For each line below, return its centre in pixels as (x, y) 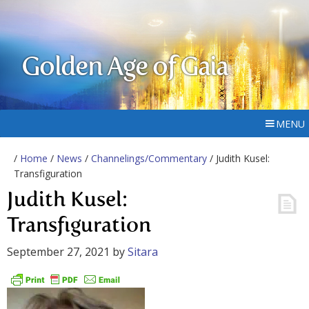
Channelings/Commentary (149, 158)
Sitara (143, 252)
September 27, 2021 (58, 252)
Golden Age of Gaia (125, 68)
